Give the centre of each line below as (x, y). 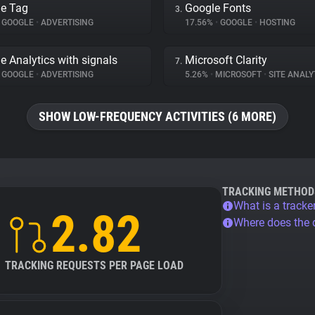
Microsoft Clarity (226, 60)
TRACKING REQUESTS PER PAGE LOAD (94, 265)
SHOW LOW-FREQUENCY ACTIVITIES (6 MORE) (157, 116)
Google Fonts (218, 8)
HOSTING (276, 22)
